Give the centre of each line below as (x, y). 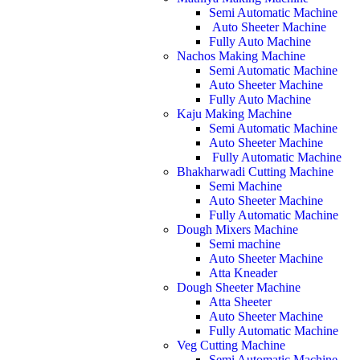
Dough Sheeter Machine (239, 287)
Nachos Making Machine (241, 56)
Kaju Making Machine (234, 114)
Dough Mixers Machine (237, 229)
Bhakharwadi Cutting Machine (255, 172)
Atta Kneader (243, 273)
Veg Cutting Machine (231, 345)
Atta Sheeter (240, 302)
